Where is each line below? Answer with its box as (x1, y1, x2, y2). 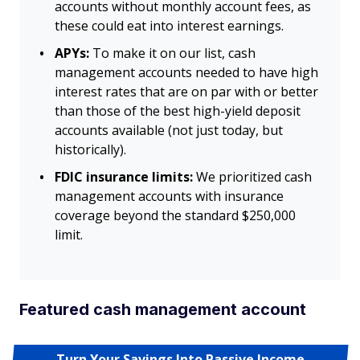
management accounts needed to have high (55, 63, 318, 81)
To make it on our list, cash (92, 44, 256, 62)
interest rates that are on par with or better (55, 83, 318, 100)
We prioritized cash (193, 168, 312, 186)
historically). (55, 141, 126, 158)
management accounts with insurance (55, 187, 284, 205)
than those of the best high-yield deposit (55, 102, 301, 120)
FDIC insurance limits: (55, 168, 193, 186)
